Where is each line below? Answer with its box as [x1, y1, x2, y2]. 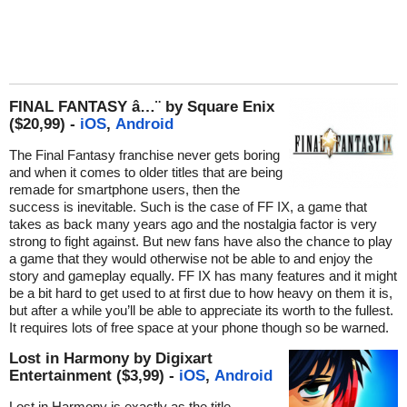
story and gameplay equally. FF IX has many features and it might [9, 268, 397, 284]
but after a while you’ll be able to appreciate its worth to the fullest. [9, 303, 393, 319]
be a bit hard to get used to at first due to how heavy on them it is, [9, 285, 392, 302]
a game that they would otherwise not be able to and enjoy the [9, 251, 372, 267]
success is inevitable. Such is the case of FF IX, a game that [9, 199, 367, 215]
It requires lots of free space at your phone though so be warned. [9, 320, 389, 336]
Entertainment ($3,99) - [9, 367, 179, 384]
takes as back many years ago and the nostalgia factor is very [9, 216, 377, 233]
